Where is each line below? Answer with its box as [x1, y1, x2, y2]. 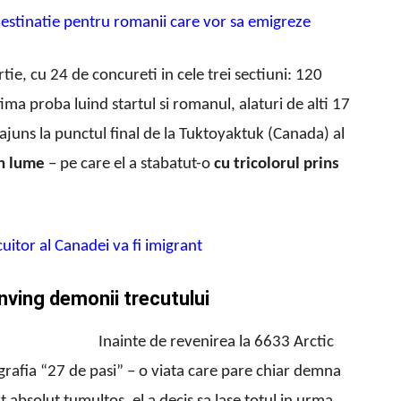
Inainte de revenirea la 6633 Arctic [98, 334, 334, 352]
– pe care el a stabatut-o [45, 156, 214, 174]
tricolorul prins [234, 156, 339, 174]
